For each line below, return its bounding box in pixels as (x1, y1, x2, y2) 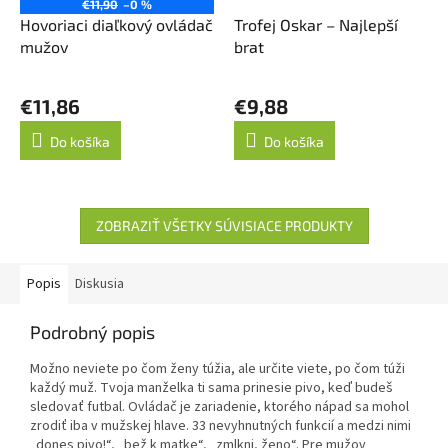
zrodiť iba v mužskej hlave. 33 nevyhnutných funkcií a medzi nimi (30, 415, 411, 436)
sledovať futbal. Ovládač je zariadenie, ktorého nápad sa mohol (30, 396, 409, 417)
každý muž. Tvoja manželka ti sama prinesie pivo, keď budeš (30, 377, 393, 398)
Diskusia (75, 273, 124, 294)
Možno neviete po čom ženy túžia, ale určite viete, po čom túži (30, 358, 405, 379)
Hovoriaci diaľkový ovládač (20, 14, 213, 34)
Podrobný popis (30, 320, 155, 343)
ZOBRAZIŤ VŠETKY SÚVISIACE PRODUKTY (95, 216, 353, 234)
